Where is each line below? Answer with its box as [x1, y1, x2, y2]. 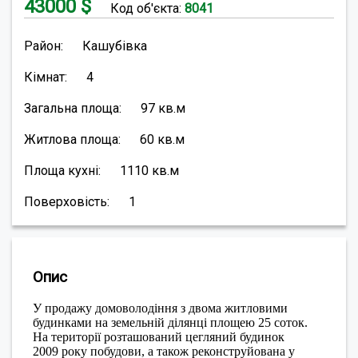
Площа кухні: [24, 163, 101, 179]
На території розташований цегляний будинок [33, 329, 284, 344]
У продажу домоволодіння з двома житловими [33, 300, 288, 315]
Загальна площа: [24, 101, 121, 117]
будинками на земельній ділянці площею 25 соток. [33, 315, 308, 329]
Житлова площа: [24, 132, 121, 148]
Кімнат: [24, 70, 67, 86]
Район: [24, 38, 63, 54]
